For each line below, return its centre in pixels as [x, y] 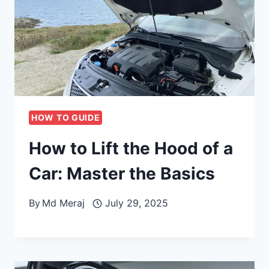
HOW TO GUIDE [66, 118]
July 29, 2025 [136, 203]
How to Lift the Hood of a [131, 149]
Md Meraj [64, 203]
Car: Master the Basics [122, 174]
